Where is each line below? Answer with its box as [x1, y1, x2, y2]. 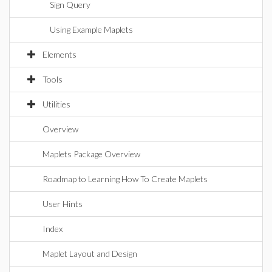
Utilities [42, 99, 70, 109]
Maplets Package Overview [42, 149, 140, 159]
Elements [42, 49, 76, 59]
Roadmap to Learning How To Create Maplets [42, 174, 208, 184]
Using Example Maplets [50, 24, 133, 35]
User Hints [42, 199, 83, 209]
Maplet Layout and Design [42, 248, 137, 259]
